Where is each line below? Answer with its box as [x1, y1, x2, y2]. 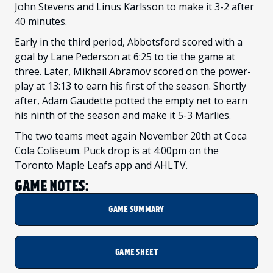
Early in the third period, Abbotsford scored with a [15, 35, 243, 49]
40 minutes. [15, 15, 72, 29]
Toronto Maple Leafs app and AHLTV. [15, 158, 188, 172]
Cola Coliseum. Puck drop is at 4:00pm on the [15, 144, 219, 158]
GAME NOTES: [15, 177, 88, 196]
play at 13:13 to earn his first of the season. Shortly [15, 79, 246, 93]
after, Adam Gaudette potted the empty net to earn [15, 94, 247, 108]
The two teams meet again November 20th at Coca [15, 129, 247, 143]
